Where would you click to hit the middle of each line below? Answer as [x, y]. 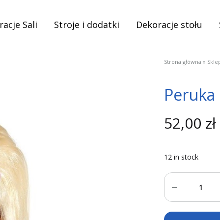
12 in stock [181, 157]
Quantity [183, 179]
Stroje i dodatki [87, 25]
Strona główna [183, 62]
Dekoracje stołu [169, 25]
